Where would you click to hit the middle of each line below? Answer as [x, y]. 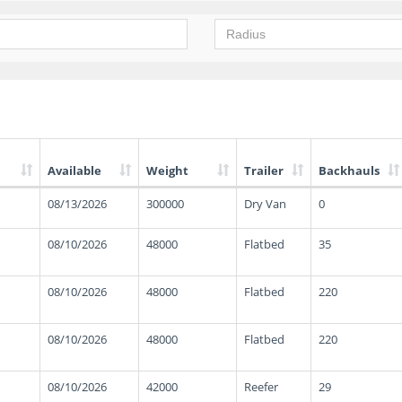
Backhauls [349, 170]
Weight [167, 170]
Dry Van [265, 204]
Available [74, 170]
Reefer [261, 387]
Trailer [264, 170]
